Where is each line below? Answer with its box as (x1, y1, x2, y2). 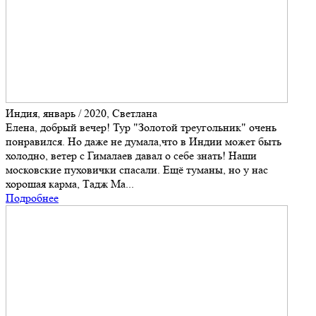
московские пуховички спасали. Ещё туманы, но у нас (6, 163, 268, 177)
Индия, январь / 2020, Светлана (6, 107, 157, 121)
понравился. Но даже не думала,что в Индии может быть (6, 135, 281, 149)
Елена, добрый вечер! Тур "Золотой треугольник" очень (6, 121, 276, 135)
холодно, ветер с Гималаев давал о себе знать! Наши (6, 149, 257, 163)
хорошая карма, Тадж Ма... (6, 177, 134, 191)
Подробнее (6, 191, 59, 205)
